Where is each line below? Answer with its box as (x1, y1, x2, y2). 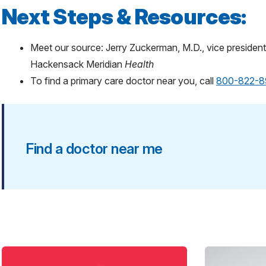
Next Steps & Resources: (2, 3, 246, 30)
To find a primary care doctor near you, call (30, 74, 216, 87)
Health (125, 58, 154, 70)
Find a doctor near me (26, 140, 163, 157)
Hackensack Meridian (30, 58, 125, 70)
